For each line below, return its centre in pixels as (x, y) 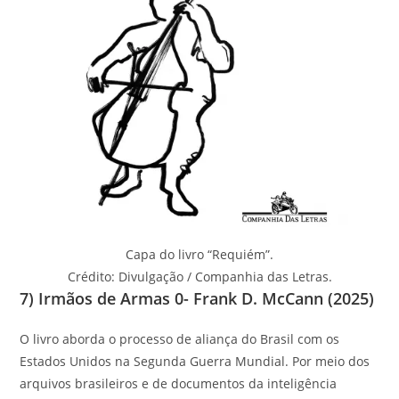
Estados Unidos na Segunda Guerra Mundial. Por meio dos (195, 361)
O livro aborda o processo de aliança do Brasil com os (180, 338)
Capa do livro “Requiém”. (199, 254)
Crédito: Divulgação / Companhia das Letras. (199, 276)
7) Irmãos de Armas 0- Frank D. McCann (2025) (197, 298)
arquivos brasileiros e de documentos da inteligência (179, 383)
